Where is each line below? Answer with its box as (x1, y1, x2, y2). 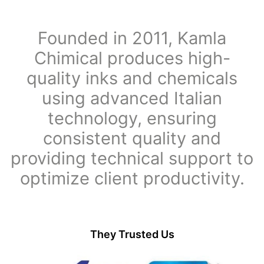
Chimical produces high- (34, 48, 230, 68)
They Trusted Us (90, 228, 174, 240)
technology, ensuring (47, 108, 217, 128)
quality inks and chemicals (27, 68, 237, 88)
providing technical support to (11, 148, 253, 169)
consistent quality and (43, 128, 221, 148)
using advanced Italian (42, 88, 222, 108)
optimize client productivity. (19, 168, 245, 189)
